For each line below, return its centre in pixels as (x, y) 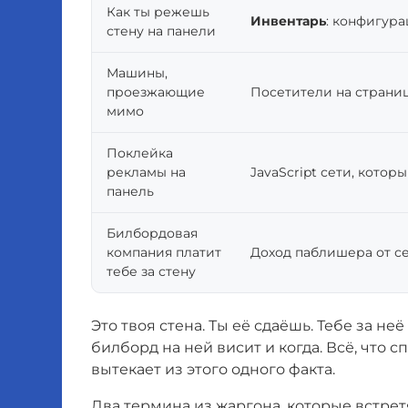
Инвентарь (288, 21)
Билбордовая (152, 234)
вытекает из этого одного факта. (213, 370)
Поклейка (140, 153)
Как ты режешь (158, 12)
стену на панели (161, 31)
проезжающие (156, 92)
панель (130, 192)
